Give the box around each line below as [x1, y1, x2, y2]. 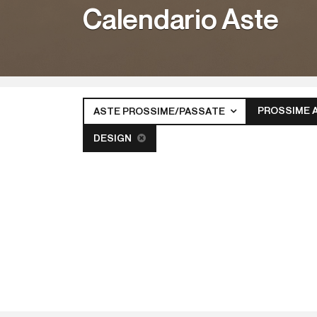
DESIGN [93, 134, 134, 144]
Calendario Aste [83, 6, 279, 35]
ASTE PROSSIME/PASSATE [93, 107, 228, 117]
